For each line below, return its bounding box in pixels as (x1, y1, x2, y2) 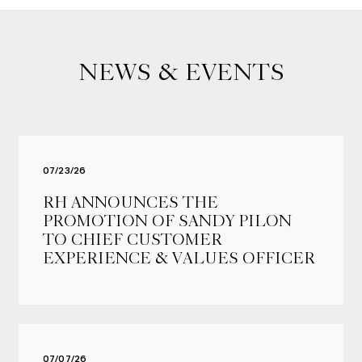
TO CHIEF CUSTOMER (42, 231, 222, 248)
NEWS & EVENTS (78, 60, 284, 85)
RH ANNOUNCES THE (42, 194, 218, 211)
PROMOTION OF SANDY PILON (42, 213, 292, 229)
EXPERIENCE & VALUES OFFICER (42, 250, 315, 267)
